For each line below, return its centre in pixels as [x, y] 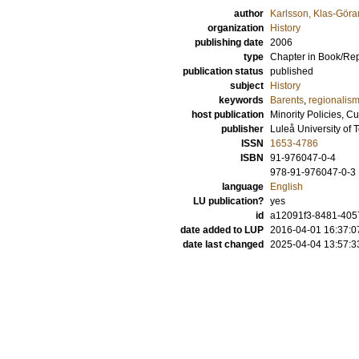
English [286, 187]
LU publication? [228, 201]
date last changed [223, 244]
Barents [287, 100]
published [292, 71]
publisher [242, 129]
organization [236, 28]
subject [247, 86]
